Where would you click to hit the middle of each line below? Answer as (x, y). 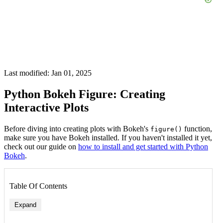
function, (197, 128)
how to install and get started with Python (143, 146)
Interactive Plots (46, 107)
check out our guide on (41, 146)
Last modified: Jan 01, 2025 (48, 73)
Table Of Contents (38, 186)
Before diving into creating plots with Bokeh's (77, 128)
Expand (25, 205)
